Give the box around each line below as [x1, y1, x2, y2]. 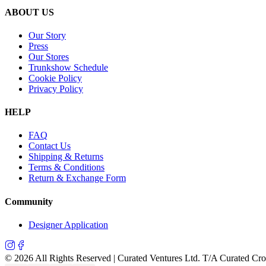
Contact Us [28, 141, 71, 151]
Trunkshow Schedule [28, 62, 108, 72]
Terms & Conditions [28, 162, 104, 173]
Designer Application [28, 219, 108, 230]
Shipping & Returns [28, 151, 103, 162]
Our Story [28, 30, 66, 40]
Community [5, 196, 53, 207]
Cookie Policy [28, 72, 82, 83]
